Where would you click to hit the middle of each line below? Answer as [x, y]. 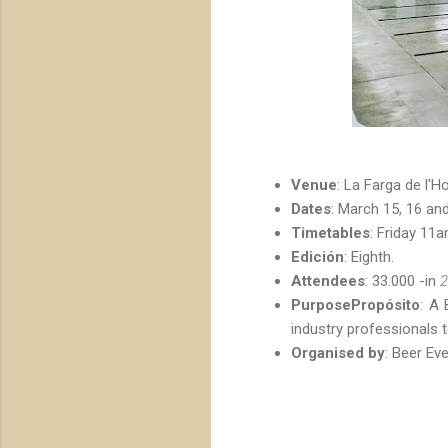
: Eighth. [369, 256]
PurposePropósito [355, 304]
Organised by [338, 352]
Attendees [328, 280]
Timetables [330, 232]
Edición [317, 256]
